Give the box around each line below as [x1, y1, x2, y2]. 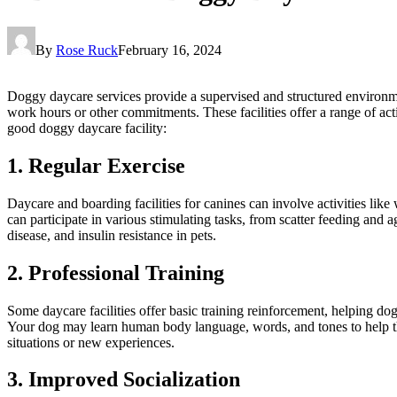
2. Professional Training [7, 261, 224, 284]
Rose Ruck [56, 42, 118, 58]
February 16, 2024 [118, 42, 222, 58]
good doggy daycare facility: [7, 120, 167, 136]
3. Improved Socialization [7, 368, 240, 392]
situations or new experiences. [7, 334, 175, 350]
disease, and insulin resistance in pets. [7, 227, 216, 243]
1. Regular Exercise [7, 153, 185, 177]
